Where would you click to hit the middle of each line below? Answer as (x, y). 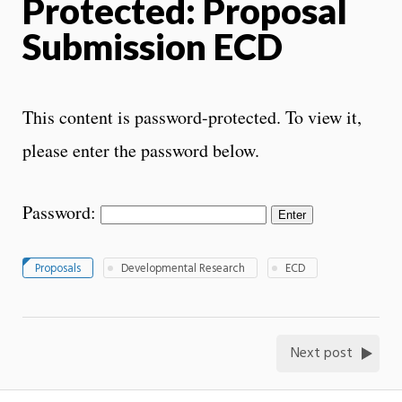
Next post (322, 354)
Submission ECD (153, 46)
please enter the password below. (141, 150)
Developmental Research (183, 269)
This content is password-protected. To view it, (192, 117)
